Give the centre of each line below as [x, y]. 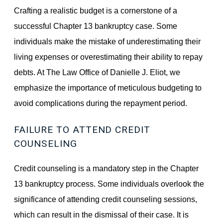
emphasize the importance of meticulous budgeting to [108, 87]
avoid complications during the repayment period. [101, 103]
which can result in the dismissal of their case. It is [102, 214]
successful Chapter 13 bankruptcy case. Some [96, 26]
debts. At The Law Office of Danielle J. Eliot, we [97, 72]
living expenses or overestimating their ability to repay [109, 56]
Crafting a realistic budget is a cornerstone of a [96, 10]
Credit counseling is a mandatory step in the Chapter [107, 168]
